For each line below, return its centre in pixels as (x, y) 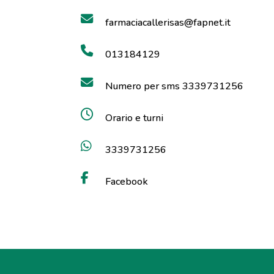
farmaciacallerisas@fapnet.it (168, 23)
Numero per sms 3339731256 (174, 86)
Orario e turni (134, 118)
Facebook (127, 182)
